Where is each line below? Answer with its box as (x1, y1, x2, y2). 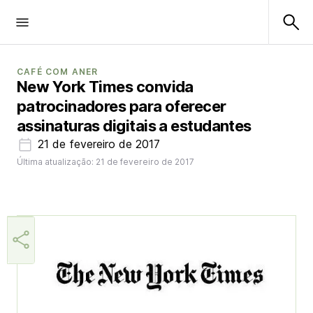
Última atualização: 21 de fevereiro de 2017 (17, 156, 194, 167)
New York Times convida (17, 78, 194, 96)
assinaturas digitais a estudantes (17, 117, 252, 135)
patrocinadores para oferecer (17, 97, 226, 115)
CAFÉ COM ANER (17, 66, 99, 77)
